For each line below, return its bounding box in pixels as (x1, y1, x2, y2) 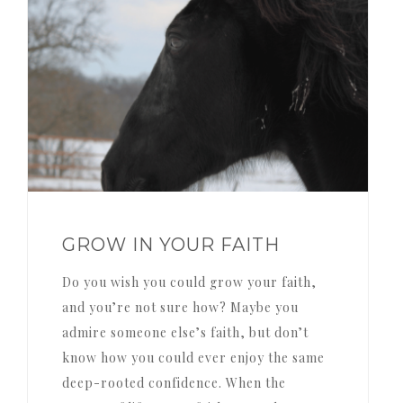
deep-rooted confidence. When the (61, 373, 286, 391)
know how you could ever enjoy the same (61, 348, 325, 366)
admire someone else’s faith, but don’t (61, 323, 309, 341)
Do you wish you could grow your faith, (61, 273, 72, 291)
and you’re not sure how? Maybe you (61, 298, 299, 316)
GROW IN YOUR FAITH (61, 233, 280, 255)
